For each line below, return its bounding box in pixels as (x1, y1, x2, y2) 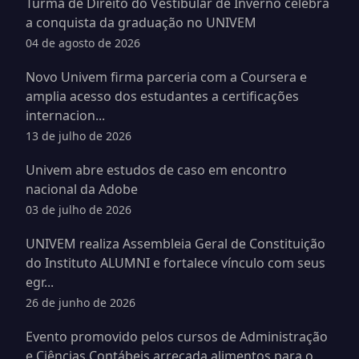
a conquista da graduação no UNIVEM (26, 14, 256, 31)
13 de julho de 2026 (26, 128, 131, 143)
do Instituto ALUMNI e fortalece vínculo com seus (26, 254, 325, 272)
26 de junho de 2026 (26, 295, 135, 310)
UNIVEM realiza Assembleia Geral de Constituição (26, 235, 325, 252)
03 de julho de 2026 (26, 202, 131, 217)
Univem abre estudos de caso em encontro (26, 161, 287, 179)
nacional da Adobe (26, 180, 138, 198)
